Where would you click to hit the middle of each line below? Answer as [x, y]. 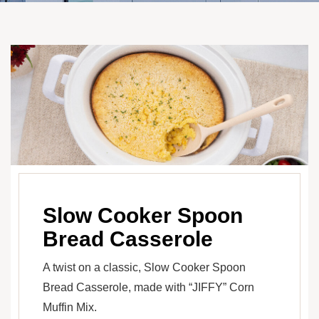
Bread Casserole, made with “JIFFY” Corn [148, 288]
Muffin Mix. [70, 308]
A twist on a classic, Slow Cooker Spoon [144, 268]
